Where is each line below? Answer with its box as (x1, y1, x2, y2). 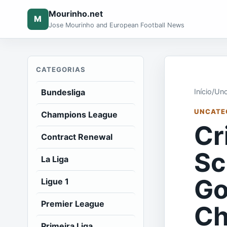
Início (194, 87, 212, 96)
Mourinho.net (48, 9, 103, 19)
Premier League (41, 199, 104, 209)
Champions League (41, 109, 118, 120)
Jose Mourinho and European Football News (48, 21, 184, 29)
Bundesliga (41, 87, 85, 97)
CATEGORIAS (35, 65, 86, 73)
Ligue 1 (41, 176, 69, 186)
